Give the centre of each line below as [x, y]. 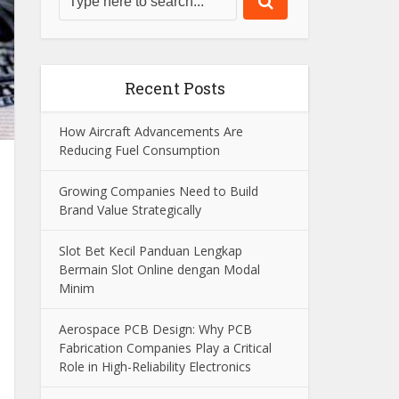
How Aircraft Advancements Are [151, 132]
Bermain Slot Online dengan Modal [159, 270]
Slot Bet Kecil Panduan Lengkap [151, 251]
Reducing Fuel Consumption [139, 151]
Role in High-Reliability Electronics [155, 367]
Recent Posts [175, 89]
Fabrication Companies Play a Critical [165, 348]
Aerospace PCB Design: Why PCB [155, 330]
